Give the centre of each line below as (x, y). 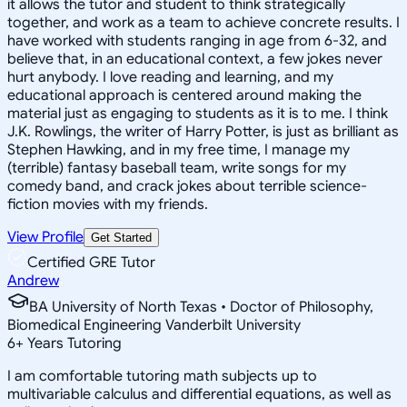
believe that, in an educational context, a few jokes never (195, 59)
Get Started (121, 237)
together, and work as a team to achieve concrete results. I (203, 22)
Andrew (33, 280)
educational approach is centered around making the (184, 95)
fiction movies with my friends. (108, 204)
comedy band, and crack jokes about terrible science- (187, 186)
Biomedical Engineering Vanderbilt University (154, 325)
